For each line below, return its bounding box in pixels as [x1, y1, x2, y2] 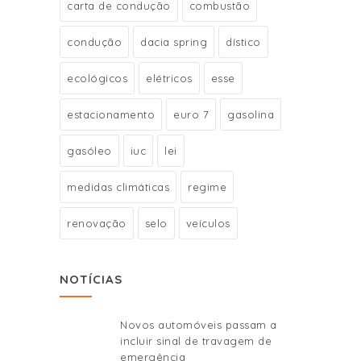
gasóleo [67, 143, 112, 157]
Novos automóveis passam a [120, 317, 277, 331]
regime [188, 180, 226, 193]
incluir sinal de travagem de [120, 334, 272, 347]
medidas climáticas [67, 180, 169, 193]
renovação [67, 216, 127, 230]
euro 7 [173, 107, 209, 121]
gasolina [227, 107, 274, 121]
